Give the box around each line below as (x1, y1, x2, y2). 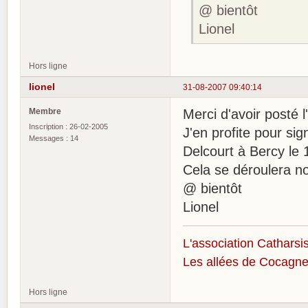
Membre (29, 107, 61, 116)
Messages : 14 (29, 134, 78, 143)
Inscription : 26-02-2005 (29, 122, 108, 131)
